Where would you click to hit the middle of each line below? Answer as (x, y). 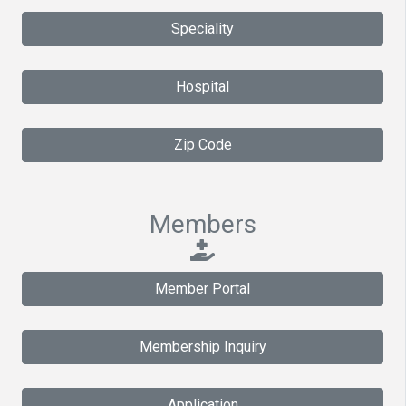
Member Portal (203, 288)
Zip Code (203, 144)
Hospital (203, 86)
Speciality (203, 28)
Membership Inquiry (203, 346)
